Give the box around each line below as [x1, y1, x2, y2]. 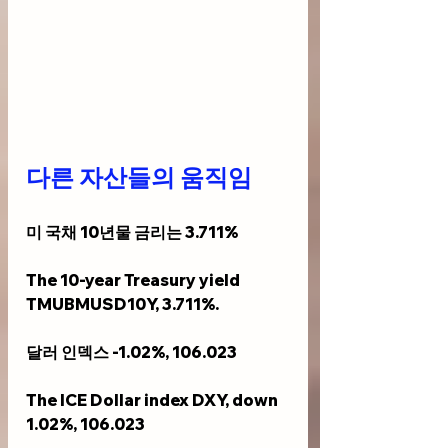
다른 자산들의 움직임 [26, 161, 252, 196]
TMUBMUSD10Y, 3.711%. [26, 294, 219, 315]
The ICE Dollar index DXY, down [26, 390, 281, 411]
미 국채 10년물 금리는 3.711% [26, 222, 238, 243]
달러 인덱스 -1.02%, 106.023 [26, 342, 237, 363]
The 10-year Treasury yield [26, 270, 243, 291]
